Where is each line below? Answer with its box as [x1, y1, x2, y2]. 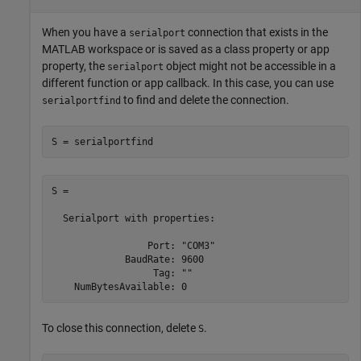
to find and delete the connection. [121, 93, 289, 107]
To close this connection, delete [42, 322, 198, 335]
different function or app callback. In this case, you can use [42, 77, 334, 90]
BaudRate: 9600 [51, 253, 204, 265]
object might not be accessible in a [164, 60, 336, 73]
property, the [42, 60, 107, 73]
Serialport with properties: [51, 212, 215, 224]
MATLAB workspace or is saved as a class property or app [42, 43, 330, 56]
